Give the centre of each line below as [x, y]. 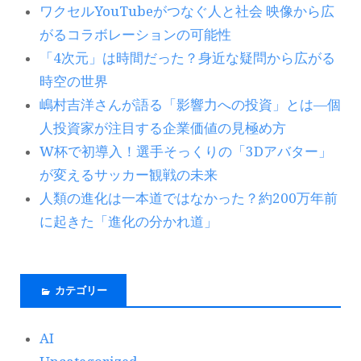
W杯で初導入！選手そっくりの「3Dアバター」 [186, 151]
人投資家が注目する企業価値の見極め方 [163, 128]
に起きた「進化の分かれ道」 [129, 221]
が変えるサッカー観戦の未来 [129, 174]
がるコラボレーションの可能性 [135, 34]
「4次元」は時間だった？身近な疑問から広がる [187, 58]
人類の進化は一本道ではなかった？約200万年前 [189, 198]
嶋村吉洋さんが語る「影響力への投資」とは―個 [190, 104]
